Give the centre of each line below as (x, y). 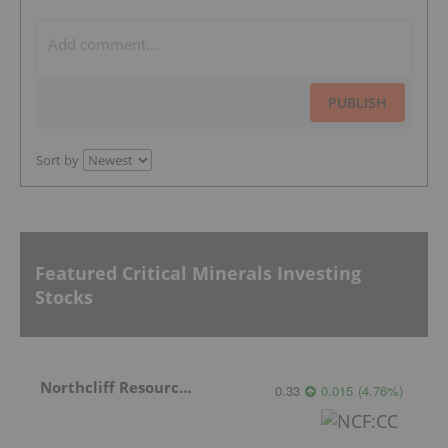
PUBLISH (357, 103)
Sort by (57, 160)
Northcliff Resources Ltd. (185, 386)
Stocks (64, 296)
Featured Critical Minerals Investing (198, 272)
